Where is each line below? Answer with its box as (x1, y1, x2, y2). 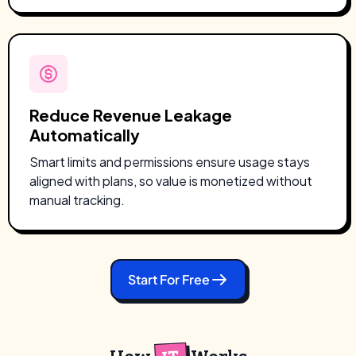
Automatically (29, 125, 140, 145)
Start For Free (127, 271, 210, 288)
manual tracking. (29, 192, 125, 208)
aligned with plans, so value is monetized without (29, 172, 312, 189)
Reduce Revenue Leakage (29, 105, 232, 125)
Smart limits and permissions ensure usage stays (29, 153, 310, 170)
